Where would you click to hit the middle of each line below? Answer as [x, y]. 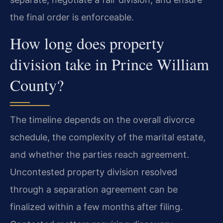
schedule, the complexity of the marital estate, [108, 137]
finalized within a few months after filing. [96, 207]
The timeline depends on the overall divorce [102, 120]
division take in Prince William [110, 64]
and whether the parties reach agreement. [100, 155]
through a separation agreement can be [94, 190]
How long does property [87, 43]
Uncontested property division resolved [94, 172]
